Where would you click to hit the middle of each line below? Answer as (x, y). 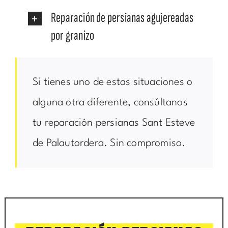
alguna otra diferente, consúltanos (110, 103)
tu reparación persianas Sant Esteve (113, 123)
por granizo (73, 36)
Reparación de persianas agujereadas (122, 18)
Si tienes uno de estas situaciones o (112, 83)
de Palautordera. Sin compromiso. (109, 144)
